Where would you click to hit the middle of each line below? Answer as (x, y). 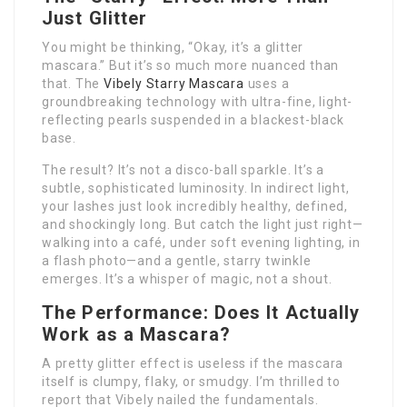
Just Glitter (95, 18)
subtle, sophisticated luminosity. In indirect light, (196, 188)
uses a (267, 83)
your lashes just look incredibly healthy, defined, (195, 206)
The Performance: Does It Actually (201, 312)
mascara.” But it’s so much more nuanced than (191, 65)
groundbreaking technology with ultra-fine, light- (198, 101)
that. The (73, 83)
